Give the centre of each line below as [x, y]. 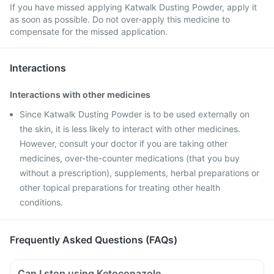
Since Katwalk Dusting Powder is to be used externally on [135, 114]
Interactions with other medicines [80, 94]
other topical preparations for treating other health [120, 187]
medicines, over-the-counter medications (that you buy [130, 158]
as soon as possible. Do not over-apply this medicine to [120, 19]
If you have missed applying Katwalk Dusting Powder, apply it [133, 7]
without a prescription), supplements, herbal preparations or [139, 173]
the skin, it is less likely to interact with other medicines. [130, 129]
